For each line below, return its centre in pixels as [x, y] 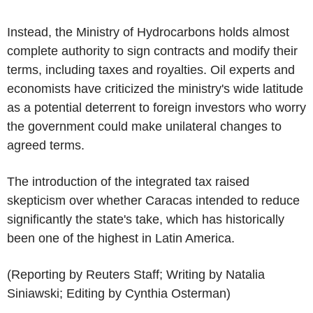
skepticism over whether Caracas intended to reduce [153, 200]
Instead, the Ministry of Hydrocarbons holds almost [148, 32]
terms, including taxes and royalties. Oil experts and [151, 70]
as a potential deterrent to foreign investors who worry [156, 107]
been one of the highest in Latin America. [121, 238]
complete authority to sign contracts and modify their [152, 51]
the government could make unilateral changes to [144, 126]
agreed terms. [46, 145]
